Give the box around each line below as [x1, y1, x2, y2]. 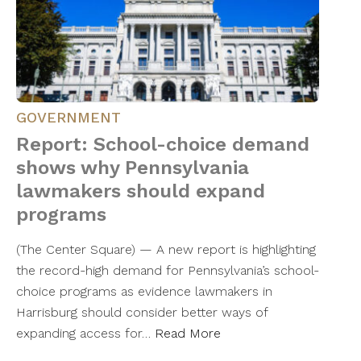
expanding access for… [16, 326, 155, 342]
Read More [155, 326, 221, 342]
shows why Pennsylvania [16, 156, 249, 180]
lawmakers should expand [16, 180, 265, 203]
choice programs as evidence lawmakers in [16, 284, 272, 300]
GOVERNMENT [16, 109, 121, 127]
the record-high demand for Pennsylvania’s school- [16, 263, 319, 279]
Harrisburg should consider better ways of [16, 305, 268, 321]
